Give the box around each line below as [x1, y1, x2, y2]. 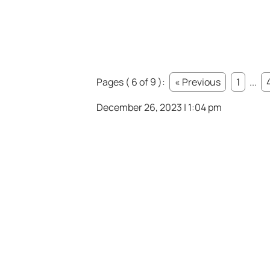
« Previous [175, 75, 221, 89]
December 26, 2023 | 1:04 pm [96, 101, 222, 115]
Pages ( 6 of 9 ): [96, 75, 167, 89]
